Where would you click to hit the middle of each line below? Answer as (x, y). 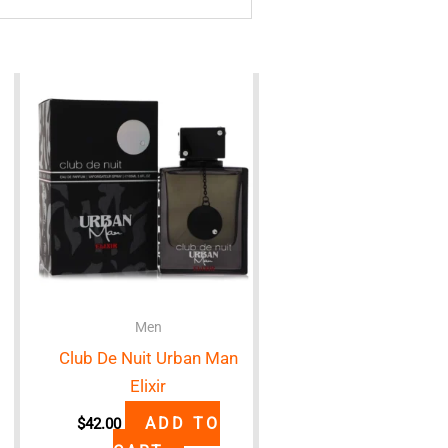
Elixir (148, 386)
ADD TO (182, 423)
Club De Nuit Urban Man (148, 358)
